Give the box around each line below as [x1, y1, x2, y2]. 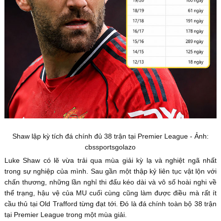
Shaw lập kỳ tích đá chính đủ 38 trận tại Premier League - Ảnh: [12, 132, 209, 140]
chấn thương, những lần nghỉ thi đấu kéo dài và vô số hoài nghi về [4, 178, 217, 186]
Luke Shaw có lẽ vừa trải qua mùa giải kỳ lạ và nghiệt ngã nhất [4, 156, 217, 164]
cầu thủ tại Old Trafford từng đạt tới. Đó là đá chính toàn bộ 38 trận [4, 199, 217, 208]
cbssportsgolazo [85, 143, 136, 151]
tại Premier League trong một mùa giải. [4, 210, 127, 219]
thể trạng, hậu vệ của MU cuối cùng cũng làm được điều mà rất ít [4, 188, 217, 197]
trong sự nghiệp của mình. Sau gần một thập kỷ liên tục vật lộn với [4, 167, 217, 175]
